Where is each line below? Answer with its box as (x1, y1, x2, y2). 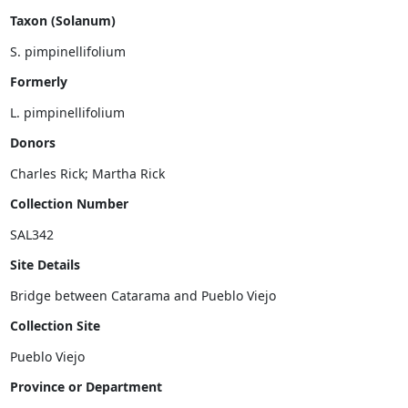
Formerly (9, 73, 67, 90)
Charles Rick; (9, 164, 92, 182)
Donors (9, 134, 56, 151)
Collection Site (9, 317, 100, 334)
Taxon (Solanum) (9, 12, 116, 29)
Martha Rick (91, 164, 165, 182)
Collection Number (9, 195, 128, 212)
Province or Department (9, 378, 162, 395)
